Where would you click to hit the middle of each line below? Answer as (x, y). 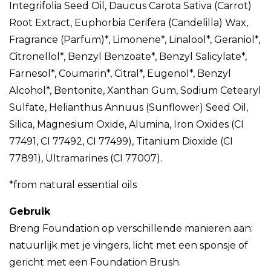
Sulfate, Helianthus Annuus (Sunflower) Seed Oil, (129, 108)
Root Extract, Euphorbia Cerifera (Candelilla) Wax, (129, 23)
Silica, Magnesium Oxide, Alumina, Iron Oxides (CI (126, 125)
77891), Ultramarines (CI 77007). (86, 158)
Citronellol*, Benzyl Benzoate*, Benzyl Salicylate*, (128, 57)
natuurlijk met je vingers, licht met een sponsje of (129, 246)
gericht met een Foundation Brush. (95, 263)
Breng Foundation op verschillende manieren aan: (131, 229)
